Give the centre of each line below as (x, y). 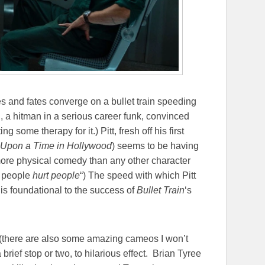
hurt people (56, 175)
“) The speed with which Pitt (138, 175)
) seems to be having (155, 146)
